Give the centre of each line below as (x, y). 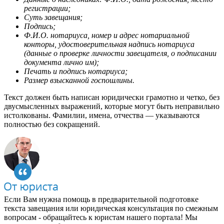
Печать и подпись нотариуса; (76, 71)
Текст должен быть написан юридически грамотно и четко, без (112, 97)
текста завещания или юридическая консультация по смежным (111, 208)
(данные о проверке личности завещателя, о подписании (120, 53)
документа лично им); (61, 62)
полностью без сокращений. (52, 124)
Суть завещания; (53, 17)
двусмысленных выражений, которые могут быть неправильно (112, 106)
